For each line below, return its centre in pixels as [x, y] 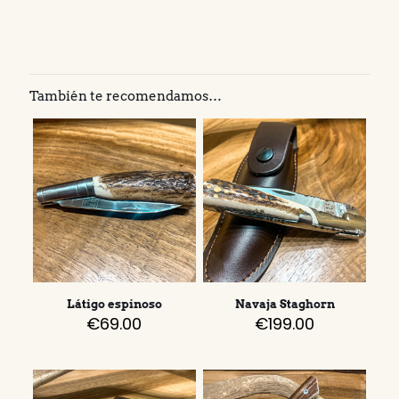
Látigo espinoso [114, 304]
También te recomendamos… [126, 97]
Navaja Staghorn [285, 304]
